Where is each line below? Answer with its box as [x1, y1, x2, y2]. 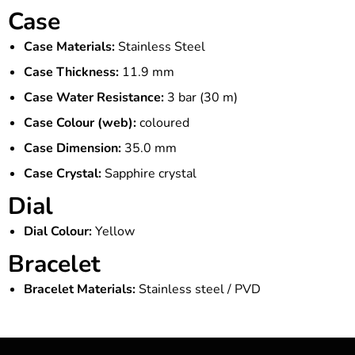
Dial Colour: [24, 222, 92, 240]
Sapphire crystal [105, 164, 197, 182]
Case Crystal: [24, 164, 101, 182]
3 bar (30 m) [167, 88, 238, 106]
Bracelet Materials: [24, 280, 136, 298]
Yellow [95, 222, 135, 240]
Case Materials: [24, 37, 115, 55]
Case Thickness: [24, 63, 119, 81]
